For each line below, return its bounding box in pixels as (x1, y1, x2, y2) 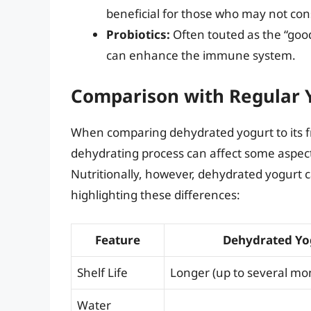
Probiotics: (106, 26, 170, 42)
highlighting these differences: (71, 187, 240, 203)
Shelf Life (77, 264, 128, 280)
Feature (95, 231, 140, 248)
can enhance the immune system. (106, 47, 296, 63)
